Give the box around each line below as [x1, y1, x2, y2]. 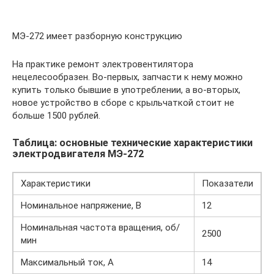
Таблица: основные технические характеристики [12, 136, 253, 149]
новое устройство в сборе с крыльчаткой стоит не [12, 97, 234, 108]
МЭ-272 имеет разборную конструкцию [12, 30, 182, 42]
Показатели [202, 177, 253, 189]
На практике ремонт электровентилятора [12, 58, 193, 70]
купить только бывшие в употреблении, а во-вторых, [12, 84, 240, 95]
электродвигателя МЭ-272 [12, 147, 144, 160]
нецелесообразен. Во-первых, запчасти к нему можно [12, 71, 243, 83]
